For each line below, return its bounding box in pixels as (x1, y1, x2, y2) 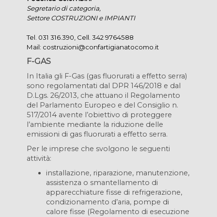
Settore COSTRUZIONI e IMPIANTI (27, 14, 135, 22)
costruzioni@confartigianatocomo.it (43, 43, 159, 51)
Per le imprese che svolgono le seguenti (27, 144, 170, 153)
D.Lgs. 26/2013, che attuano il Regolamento (27, 91, 180, 100)
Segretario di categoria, (27, 4, 101, 12)
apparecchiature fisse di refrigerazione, (46, 188, 182, 197)
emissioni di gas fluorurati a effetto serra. (27, 130, 168, 139)
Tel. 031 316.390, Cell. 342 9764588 (27, 33, 134, 41)
